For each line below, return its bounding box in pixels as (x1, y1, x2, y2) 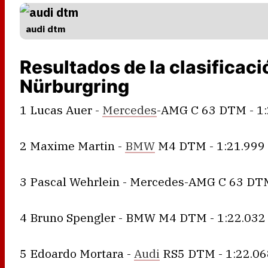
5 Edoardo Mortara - (20, 245, 134, 261)
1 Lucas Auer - (20, 102, 102, 117)
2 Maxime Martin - (20, 138, 125, 153)
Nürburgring (20, 75, 129, 97)
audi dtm (26, 22, 66, 35)
